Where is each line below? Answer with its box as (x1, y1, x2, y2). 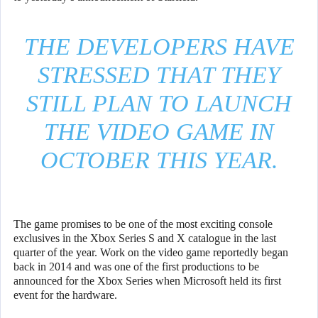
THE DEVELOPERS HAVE (23, 33, 295, 60)
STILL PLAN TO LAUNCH (26, 90, 292, 117)
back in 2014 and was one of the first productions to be (13, 261, 259, 273)
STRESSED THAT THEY (38, 62, 280, 89)
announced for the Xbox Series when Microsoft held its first (13, 275, 281, 287)
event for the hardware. (13, 289, 117, 302)
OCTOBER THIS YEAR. (40, 147, 278, 174)
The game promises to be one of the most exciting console (13, 218, 273, 231)
